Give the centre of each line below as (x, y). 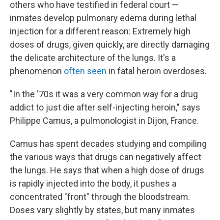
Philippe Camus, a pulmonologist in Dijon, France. (104, 120)
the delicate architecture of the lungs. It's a (93, 57)
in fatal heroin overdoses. (157, 71)
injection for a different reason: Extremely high (100, 31)
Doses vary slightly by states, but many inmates (102, 210)
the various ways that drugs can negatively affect (106, 157)
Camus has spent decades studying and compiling (108, 143)
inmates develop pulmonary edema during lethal (103, 18)
